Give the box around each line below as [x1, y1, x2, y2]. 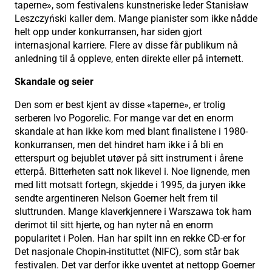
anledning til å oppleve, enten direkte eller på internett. [15, 52, 243, 64]
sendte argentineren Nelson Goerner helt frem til [15, 192, 218, 204]
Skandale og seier [15, 75, 93, 87]
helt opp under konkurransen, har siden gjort [15, 25, 202, 38]
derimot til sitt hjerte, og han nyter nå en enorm [15, 219, 213, 231]
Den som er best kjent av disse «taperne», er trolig [15, 98, 225, 110]
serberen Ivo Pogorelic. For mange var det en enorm [15, 112, 234, 124]
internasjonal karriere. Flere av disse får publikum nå [15, 39, 238, 51]
